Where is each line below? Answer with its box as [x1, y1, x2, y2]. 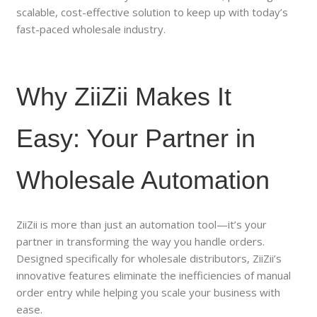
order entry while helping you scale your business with [16, 284, 281, 299]
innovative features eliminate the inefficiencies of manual [16, 267, 292, 282]
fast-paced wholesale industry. [16, 22, 166, 37]
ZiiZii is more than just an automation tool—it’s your [16, 217, 267, 231]
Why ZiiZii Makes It [16, 82, 232, 112]
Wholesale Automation [16, 166, 270, 195]
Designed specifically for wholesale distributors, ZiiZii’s [16, 250, 282, 265]
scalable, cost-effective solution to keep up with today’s [16, 5, 289, 20]
